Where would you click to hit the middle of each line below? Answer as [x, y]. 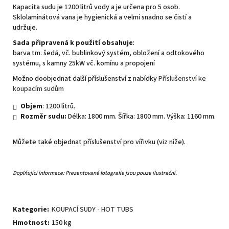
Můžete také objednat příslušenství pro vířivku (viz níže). [100, 142]
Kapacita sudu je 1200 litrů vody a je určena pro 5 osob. [96, 7]
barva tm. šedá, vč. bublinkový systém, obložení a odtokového [109, 53]
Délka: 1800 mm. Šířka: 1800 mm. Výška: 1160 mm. [141, 116]
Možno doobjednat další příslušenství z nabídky [86, 78]
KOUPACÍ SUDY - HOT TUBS [93, 209]
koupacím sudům [38, 89]
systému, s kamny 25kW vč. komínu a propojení [84, 63]
